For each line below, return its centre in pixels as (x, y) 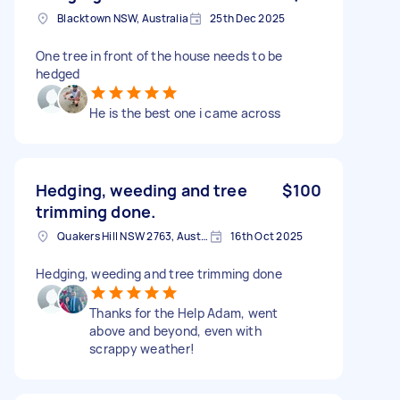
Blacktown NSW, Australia (123, 18)
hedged (58, 73)
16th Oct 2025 (267, 236)
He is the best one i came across (185, 112)
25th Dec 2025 (248, 18)
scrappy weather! (142, 348)
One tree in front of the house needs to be (159, 55)
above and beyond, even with (175, 330)
